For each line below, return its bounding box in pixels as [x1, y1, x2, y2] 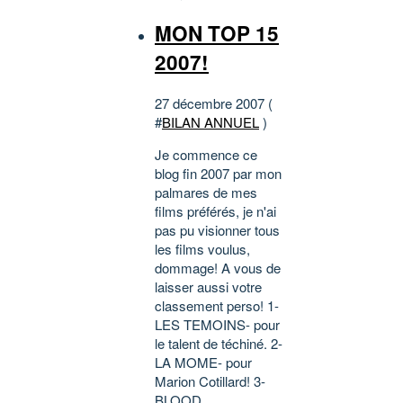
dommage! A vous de [155, 257, 281, 277]
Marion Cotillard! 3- [155, 371, 265, 390]
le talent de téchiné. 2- [155, 333, 282, 353]
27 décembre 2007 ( [155, 93, 273, 112]
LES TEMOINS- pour [155, 314, 280, 334]
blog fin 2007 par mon [155, 163, 282, 183]
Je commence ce [155, 144, 257, 164]
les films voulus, [155, 238, 250, 258]
